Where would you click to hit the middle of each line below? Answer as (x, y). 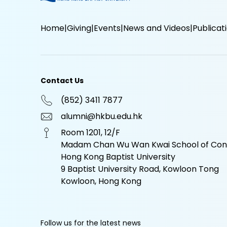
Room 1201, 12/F (90, 132)
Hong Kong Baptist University (118, 157)
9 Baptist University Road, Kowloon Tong (140, 169)
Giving (79, 28)
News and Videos (157, 28)
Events (107, 28)
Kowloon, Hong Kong (101, 181)
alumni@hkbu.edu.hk (102, 116)
